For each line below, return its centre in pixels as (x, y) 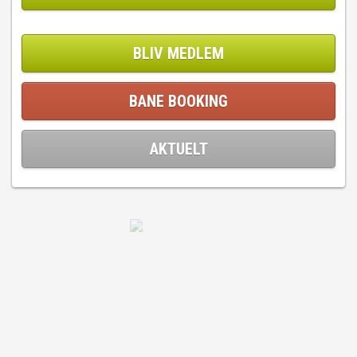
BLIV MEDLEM (178, 53)
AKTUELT (178, 149)
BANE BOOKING (178, 101)
